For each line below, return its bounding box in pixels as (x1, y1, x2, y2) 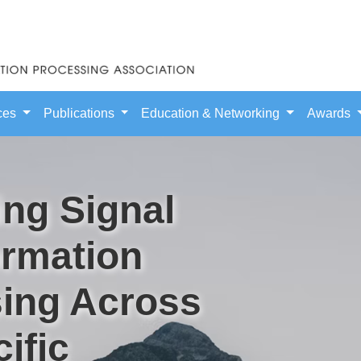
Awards (307, 106, 355, 120)
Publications (43, 106, 118, 120)
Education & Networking (141, 106, 284, 120)
